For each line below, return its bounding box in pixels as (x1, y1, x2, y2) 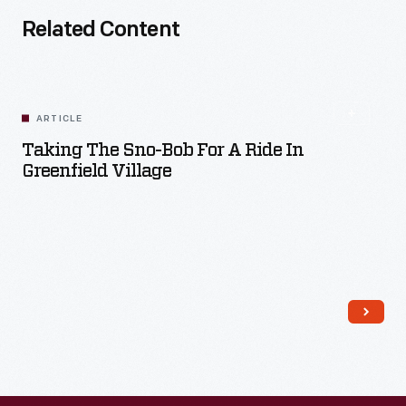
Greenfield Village (22, 162, 171, 180)
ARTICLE (36, 114, 83, 124)
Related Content (22, 20, 179, 42)
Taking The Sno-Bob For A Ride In (22, 141, 304, 159)
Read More (187, 316, 256, 330)
